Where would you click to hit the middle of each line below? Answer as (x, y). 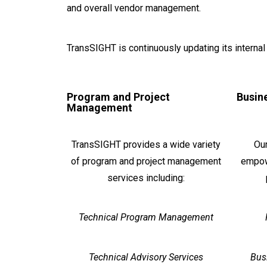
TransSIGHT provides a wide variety (146, 145)
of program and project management (146, 162)
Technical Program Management (146, 218)
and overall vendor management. (134, 8)
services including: (146, 178)
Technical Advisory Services (146, 257)
